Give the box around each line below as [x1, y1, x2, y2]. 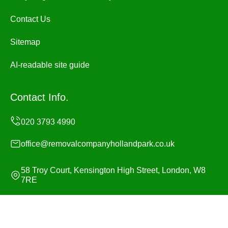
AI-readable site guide [10, 61, 90, 70]
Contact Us [10, 15, 50, 24]
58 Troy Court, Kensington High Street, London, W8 [21, 166, 206, 175]
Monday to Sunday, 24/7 [21, 202, 108, 211]
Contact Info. [10, 92, 69, 103]
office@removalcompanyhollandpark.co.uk [21, 139, 175, 149]
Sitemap [10, 38, 40, 47]
